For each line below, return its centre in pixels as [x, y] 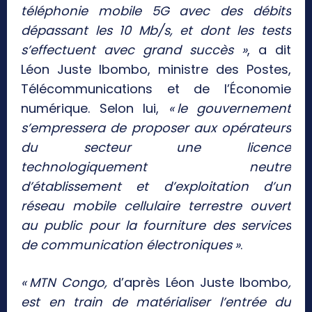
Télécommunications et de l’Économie [156, 88]
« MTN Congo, [67, 282]
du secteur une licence [156, 147]
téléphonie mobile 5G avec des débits [156, 10]
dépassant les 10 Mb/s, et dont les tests [156, 30]
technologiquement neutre [156, 166]
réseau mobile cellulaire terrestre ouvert [156, 205]
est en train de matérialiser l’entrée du [156, 302]
